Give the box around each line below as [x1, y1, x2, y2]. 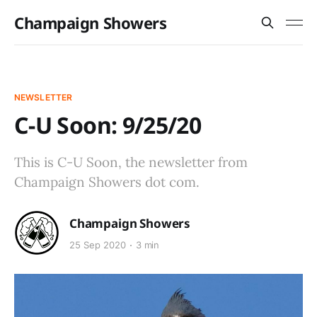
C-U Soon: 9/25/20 [14, 110, 202, 140]
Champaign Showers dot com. [14, 173, 200, 190]
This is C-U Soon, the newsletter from [14, 154, 248, 171]
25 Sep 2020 [69, 239, 126, 251]
